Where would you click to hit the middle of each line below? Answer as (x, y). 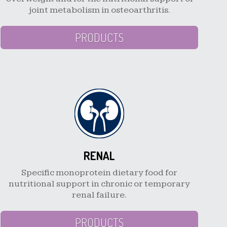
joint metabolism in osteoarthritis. (99, 10)
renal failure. (99, 195)
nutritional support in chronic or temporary (99, 183)
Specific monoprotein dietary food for (99, 172)
